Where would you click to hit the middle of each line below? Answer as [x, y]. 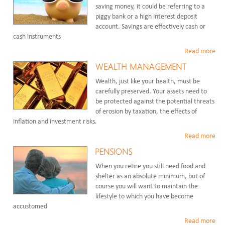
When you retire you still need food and [151, 167]
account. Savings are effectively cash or [151, 27]
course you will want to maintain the [147, 187]
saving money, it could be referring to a [150, 7]
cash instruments [37, 37]
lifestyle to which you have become [145, 197]
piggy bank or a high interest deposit [147, 17]
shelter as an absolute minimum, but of [150, 177]
